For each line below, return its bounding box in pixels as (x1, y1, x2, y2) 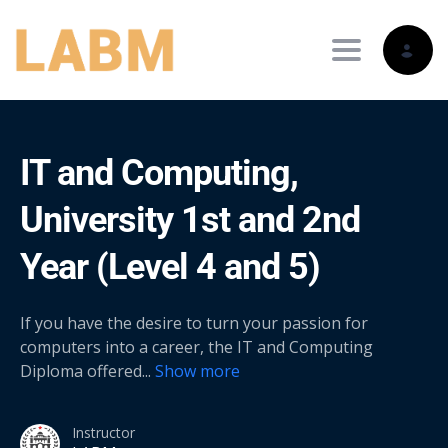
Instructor (72, 423, 135, 442)
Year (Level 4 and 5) (20, 246, 320, 288)
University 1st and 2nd (20, 199, 360, 241)
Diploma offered (20, 360, 146, 382)
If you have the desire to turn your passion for (20, 312, 368, 334)
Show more (155, 360, 240, 382)
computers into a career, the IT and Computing (20, 336, 373, 358)
